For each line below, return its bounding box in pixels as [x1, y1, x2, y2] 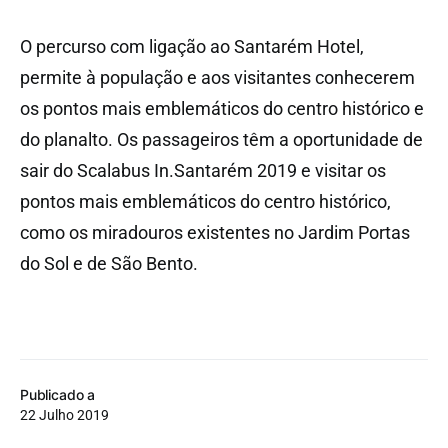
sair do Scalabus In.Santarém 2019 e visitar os [20, 160, 386, 182]
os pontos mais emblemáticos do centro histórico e [20, 98, 424, 120]
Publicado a [20, 386, 96, 404]
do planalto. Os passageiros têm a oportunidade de [20, 129, 423, 151]
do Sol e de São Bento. [20, 253, 198, 275]
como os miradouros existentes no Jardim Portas [20, 222, 410, 244]
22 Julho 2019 [20, 407, 109, 424]
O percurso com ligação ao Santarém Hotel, [20, 36, 364, 58]
